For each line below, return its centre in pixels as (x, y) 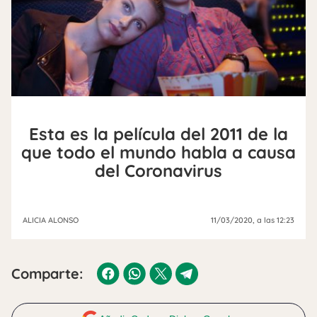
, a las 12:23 (273, 220)
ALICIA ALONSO (51, 220)
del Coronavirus (158, 170)
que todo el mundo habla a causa (158, 152)
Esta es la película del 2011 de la (158, 133)
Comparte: (47, 273)
